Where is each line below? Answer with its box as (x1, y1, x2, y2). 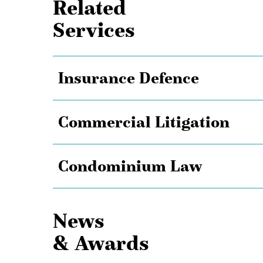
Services (53, 17, 135, 43)
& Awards (53, 230, 149, 257)
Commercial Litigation (58, 112, 230, 133)
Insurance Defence (58, 68, 199, 89)
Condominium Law (58, 156, 203, 177)
